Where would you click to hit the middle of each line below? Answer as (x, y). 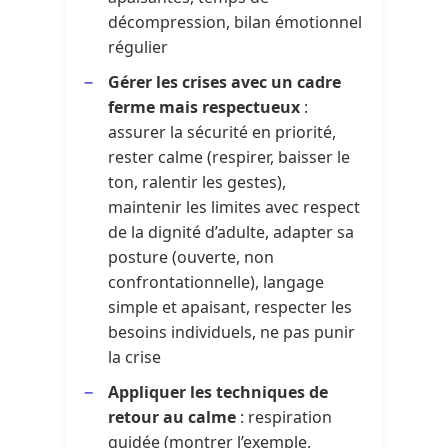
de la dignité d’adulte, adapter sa (231, 231)
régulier (138, 46)
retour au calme (172, 416)
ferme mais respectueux (204, 106)
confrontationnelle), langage (216, 281)
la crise (135, 356)
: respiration (284, 416)
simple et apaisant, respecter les (230, 306)
